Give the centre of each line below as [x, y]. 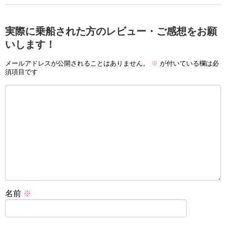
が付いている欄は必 [188, 63]
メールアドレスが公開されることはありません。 [77, 63]
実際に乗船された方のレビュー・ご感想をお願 [111, 31]
